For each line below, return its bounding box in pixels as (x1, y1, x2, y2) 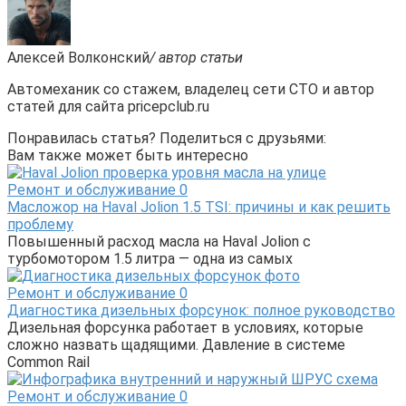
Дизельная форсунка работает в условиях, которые (7, 318, 363, 336)
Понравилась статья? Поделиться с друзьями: (7, 129, 326, 147)
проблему (7, 215, 73, 233)
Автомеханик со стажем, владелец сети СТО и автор (7, 80, 374, 98)
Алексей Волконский (7, 48, 150, 66)
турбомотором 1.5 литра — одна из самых (7, 249, 293, 267)
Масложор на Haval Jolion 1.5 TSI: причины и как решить (7, 198, 391, 216)
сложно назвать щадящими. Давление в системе (7, 335, 345, 353)
